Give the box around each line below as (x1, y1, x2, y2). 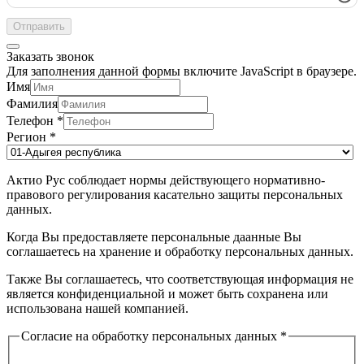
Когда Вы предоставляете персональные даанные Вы (6, 230, 301, 245)
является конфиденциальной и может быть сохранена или (6, 287, 328, 301)
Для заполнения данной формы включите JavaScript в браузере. (6, 64, 357, 79)
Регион (6, 130, 50, 145)
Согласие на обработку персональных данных (21, 329, 280, 344)
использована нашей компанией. (6, 301, 188, 316)
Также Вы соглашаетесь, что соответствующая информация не (6, 272, 353, 287)
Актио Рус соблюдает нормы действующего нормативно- (6, 173, 325, 188)
